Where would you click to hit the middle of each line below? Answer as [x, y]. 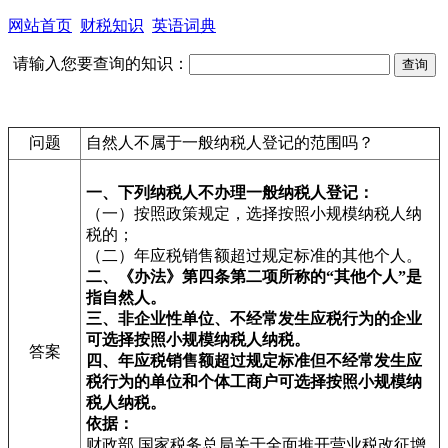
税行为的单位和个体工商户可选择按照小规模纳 [254, 381]
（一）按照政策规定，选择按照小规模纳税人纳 [254, 213]
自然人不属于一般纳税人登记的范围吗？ [230, 142]
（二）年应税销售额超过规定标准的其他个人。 [254, 255]
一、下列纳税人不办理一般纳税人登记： [232, 192]
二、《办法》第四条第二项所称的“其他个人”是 [254, 276]
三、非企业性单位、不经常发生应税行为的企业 [254, 318]
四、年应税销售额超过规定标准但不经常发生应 [254, 360]
